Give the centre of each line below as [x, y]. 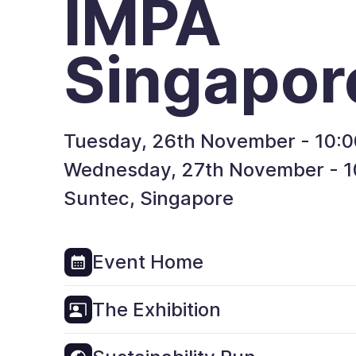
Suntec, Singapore [149, 198]
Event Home [148, 261]
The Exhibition [157, 309]
